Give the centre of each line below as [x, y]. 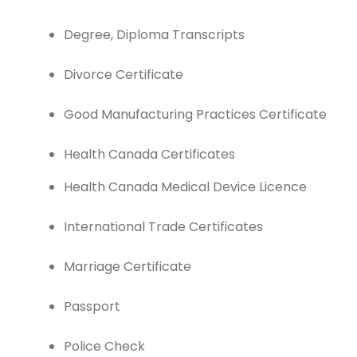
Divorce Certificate [124, 75]
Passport [92, 306]
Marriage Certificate [127, 267]
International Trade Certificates [163, 227]
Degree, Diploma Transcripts [154, 35]
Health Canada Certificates [149, 154]
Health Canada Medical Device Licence [185, 187]
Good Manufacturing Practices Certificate [195, 114]
